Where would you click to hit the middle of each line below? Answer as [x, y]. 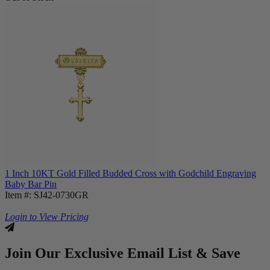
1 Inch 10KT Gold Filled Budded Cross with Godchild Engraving [130, 173]
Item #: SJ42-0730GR [47, 195]
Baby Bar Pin [31, 184]
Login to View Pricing [47, 216]
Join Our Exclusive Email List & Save [123, 253]
